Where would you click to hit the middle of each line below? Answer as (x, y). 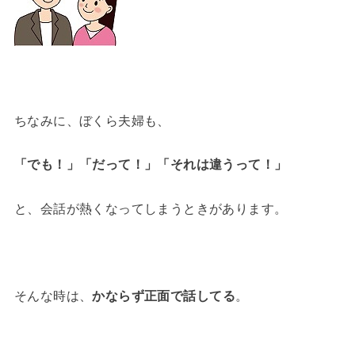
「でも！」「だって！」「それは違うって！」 (151, 164)
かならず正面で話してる (164, 296)
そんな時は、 (53, 296)
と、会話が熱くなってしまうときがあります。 (151, 208)
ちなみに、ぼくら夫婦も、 (92, 121)
